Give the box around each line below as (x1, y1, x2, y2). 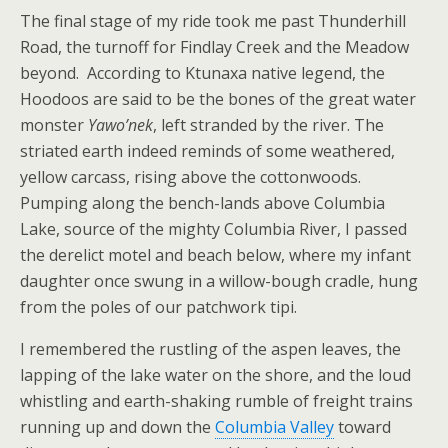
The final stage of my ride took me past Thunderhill (20, 10, 406, 33)
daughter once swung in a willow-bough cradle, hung (20, 270, 418, 293)
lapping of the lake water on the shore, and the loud (20, 364, 411, 387)
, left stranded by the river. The (153, 114, 384, 137)
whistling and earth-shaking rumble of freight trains (20, 390, 413, 413)
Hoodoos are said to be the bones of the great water (20, 88, 416, 111)
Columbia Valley (215, 416, 334, 439)
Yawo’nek (88, 114, 153, 137)
